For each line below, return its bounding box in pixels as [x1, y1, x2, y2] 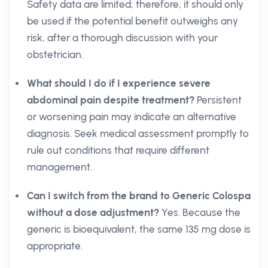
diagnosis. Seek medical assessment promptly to [27, 127, 249, 139]
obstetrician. [27, 48, 83, 60]
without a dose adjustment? [27, 206, 159, 218]
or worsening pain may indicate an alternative [27, 111, 236, 123]
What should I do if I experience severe [27, 77, 211, 89]
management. [27, 161, 92, 173]
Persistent [194, 94, 242, 106]
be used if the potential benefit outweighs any [27, 15, 238, 27]
